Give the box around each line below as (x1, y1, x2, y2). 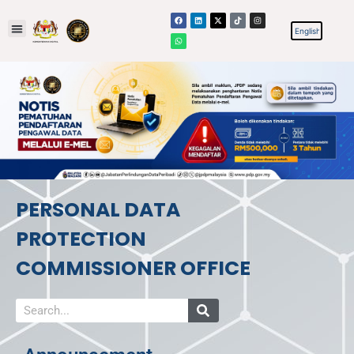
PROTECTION (16, 225, 146, 254)
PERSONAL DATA (16, 196, 180, 224)
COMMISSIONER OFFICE (16, 254, 250, 283)
